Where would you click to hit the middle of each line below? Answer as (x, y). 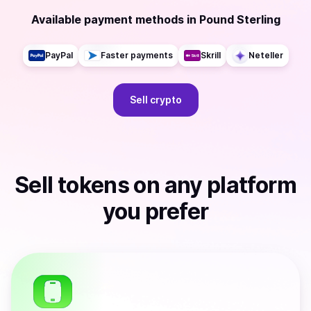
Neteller (266, 55)
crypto (166, 100)
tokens (93, 185)
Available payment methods (107, 19)
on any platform (213, 185)
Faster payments (136, 55)
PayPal (59, 55)
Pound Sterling (239, 19)
